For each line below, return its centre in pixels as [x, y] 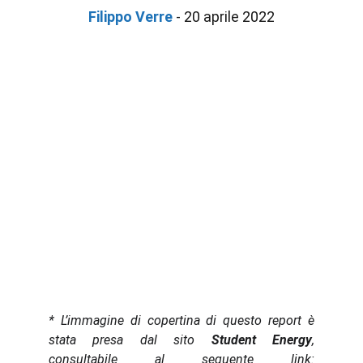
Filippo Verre [130, 17]
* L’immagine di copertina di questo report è [181, 320]
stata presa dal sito [122, 340]
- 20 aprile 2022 [224, 17]
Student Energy [254, 340]
